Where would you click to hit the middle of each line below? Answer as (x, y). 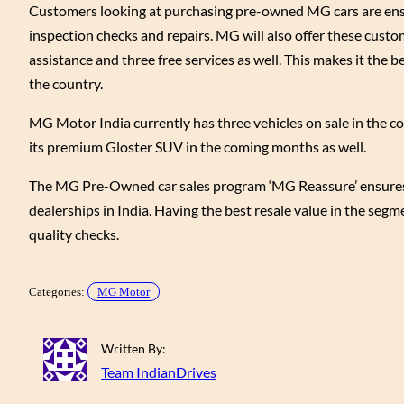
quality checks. (74, 234)
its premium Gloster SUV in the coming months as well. (197, 147)
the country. (66, 84)
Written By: (134, 349)
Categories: (58, 292)
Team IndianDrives (159, 372)
